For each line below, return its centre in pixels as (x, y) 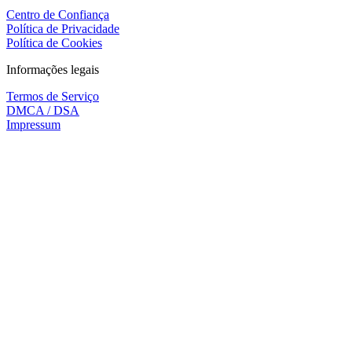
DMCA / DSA (43, 110)
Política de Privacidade (63, 28)
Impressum (33, 124)
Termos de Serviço (53, 96)
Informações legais (53, 69)
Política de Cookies (54, 42)
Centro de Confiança (58, 14)
